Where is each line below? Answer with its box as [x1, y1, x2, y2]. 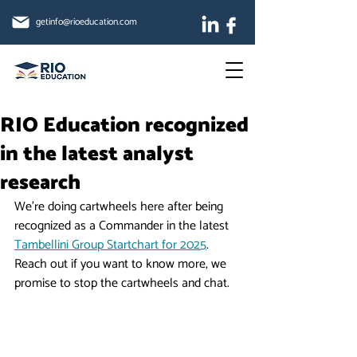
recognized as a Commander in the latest [14, 215, 232, 237]
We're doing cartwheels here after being [14, 196, 226, 218]
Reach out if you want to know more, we [14, 253, 229, 275]
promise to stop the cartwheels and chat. [14, 273, 229, 294]
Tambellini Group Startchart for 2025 [14, 234, 206, 256]
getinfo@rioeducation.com [36, 14, 137, 29]
